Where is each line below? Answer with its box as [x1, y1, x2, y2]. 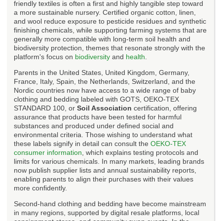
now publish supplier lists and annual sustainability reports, [14, 166, 196, 174]
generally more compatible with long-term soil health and [14, 35, 190, 43]
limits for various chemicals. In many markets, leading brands [14, 157, 204, 165]
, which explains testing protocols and [82, 148, 198, 156]
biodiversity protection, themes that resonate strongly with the [14, 43, 205, 52]
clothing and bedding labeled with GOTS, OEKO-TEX [14, 95, 179, 103]
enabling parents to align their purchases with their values [14, 175, 193, 183]
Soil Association [77, 104, 132, 112]
